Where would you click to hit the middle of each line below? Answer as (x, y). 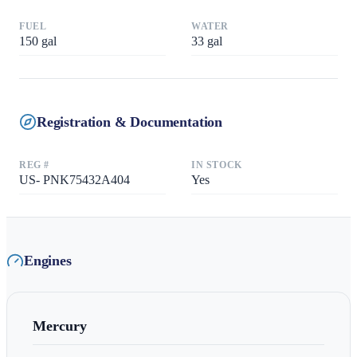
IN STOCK (217, 165)
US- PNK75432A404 (75, 180)
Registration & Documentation (129, 122)
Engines (48, 260)
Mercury (60, 326)
